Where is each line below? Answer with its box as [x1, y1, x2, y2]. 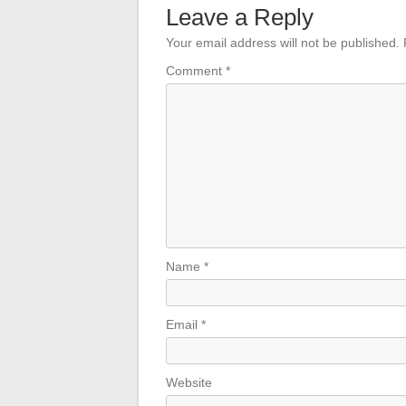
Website [166, 375, 212, 390]
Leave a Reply [166, 4, 314, 31]
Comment [166, 63, 226, 78]
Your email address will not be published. [166, 35, 400, 50]
